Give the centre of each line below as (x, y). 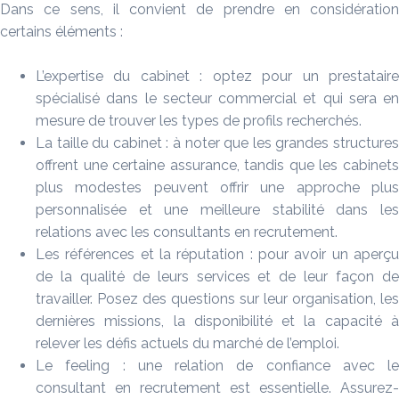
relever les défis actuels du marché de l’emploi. (187, 344)
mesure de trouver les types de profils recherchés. (199, 121)
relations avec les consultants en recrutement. (187, 232)
